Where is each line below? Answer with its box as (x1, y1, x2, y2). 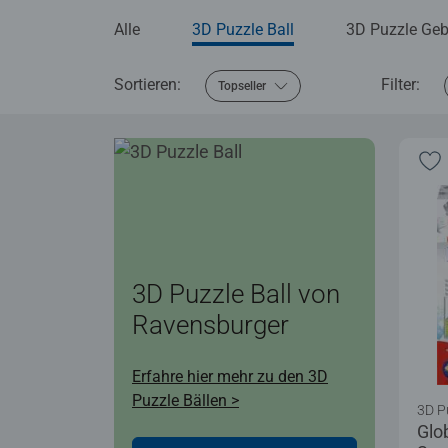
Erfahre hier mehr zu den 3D (132, 366, 328, 386)
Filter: (381, 74, 420, 94)
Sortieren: (114, 74, 181, 94)
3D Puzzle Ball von (132, 278, 340, 309)
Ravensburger (132, 309, 289, 340)
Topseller (218, 78, 266, 93)
